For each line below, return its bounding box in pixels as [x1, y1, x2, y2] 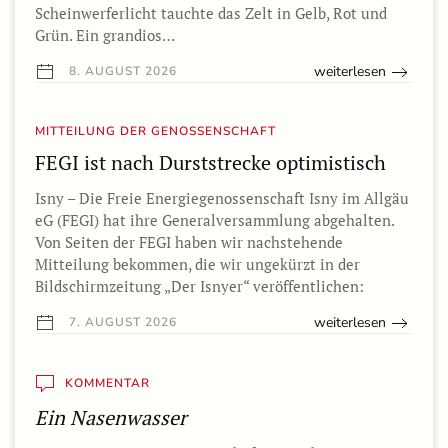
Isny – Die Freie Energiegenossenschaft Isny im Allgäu [35, 188, 409, 209]
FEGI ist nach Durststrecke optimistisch [35, 149, 386, 177]
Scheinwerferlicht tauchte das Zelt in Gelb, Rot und [35, 3, 387, 24]
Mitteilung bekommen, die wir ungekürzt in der [35, 254, 360, 275]
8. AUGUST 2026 [65, 63, 177, 80]
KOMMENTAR [65, 375, 150, 392]
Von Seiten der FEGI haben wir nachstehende [35, 232, 343, 253]
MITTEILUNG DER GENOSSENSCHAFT [35, 123, 276, 140]
